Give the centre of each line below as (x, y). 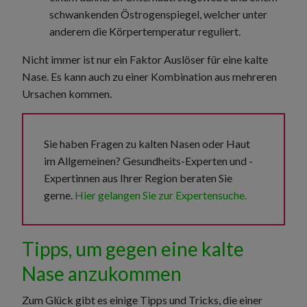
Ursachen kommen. (68, 93)
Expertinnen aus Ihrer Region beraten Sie (138, 177)
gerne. (59, 195)
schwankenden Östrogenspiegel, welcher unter (158, 14)
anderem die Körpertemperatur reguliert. (146, 31)
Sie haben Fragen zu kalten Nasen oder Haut (147, 143)
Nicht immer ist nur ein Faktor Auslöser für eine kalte (145, 59)
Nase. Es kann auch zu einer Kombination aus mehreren (149, 76)
